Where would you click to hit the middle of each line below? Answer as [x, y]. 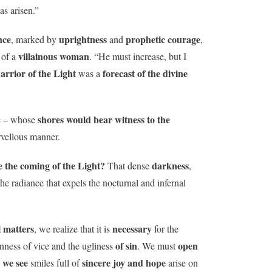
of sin [126, 245]
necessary [132, 228]
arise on [182, 262]
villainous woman [54, 56]
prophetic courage [163, 39]
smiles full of [55, 262]
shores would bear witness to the [103, 119]
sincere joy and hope [124, 262]
